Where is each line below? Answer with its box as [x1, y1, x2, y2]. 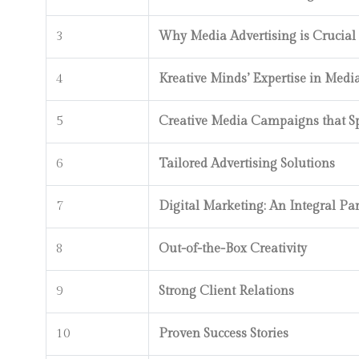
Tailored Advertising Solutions [159, 156, 335, 171]
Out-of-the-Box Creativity [159, 241, 307, 256]
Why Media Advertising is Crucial [159, 29, 356, 44]
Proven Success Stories [159, 326, 288, 341]
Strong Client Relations [159, 284, 294, 299]
